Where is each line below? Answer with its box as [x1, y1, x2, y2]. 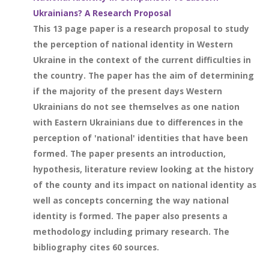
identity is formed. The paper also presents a [33, 210, 228, 222]
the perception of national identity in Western [33, 38, 233, 50]
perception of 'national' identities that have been [33, 132, 248, 144]
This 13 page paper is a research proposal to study [33, 23, 249, 34]
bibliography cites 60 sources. [33, 241, 159, 253]
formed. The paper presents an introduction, [33, 148, 226, 159]
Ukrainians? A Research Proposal [33, 7, 171, 19]
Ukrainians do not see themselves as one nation [33, 101, 240, 112]
